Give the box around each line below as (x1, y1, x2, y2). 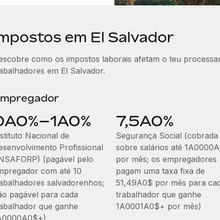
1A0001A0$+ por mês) (115, 201, 201, 211)
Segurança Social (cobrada (115, 131, 218, 140)
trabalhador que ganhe (115, 190, 201, 199)
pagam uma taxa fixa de (115, 166, 205, 176)
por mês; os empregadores (115, 154, 217, 164)
